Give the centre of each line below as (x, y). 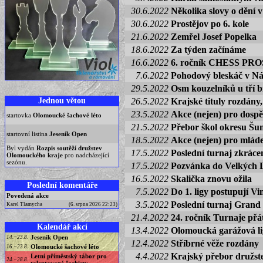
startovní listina (28, 134)
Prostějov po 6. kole (210, 24)
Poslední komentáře (62, 185)
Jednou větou (62, 100)
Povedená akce (28, 195)
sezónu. (17, 162)
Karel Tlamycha (24, 204)
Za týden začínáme (208, 50)
